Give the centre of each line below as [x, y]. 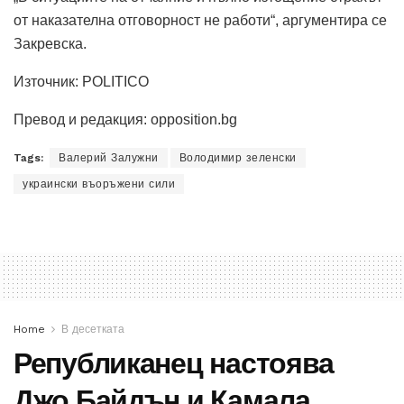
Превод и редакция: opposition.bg [125, 119]
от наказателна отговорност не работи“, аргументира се [200, 20]
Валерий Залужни [109, 157]
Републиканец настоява [174, 363]
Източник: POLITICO [81, 81]
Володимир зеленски [238, 157]
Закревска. [50, 43]
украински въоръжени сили [99, 184]
